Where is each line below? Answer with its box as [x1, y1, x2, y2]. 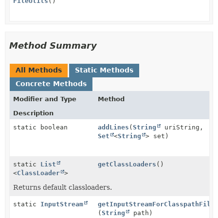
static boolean [13, 124, 68, 131]
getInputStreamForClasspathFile [98, 200, 215, 208]
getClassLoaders [98, 161, 157, 168]
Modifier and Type [13, 95, 76, 103]
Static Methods [75, 66, 133, 74]
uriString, [161, 124, 204, 131]
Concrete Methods [16, 80, 87, 88]
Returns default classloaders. [13, 183, 112, 191]
